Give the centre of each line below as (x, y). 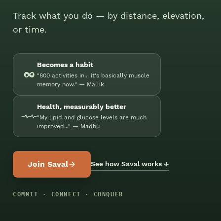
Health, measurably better (82, 107)
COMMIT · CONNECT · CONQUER (68, 195)
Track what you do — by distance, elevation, (109, 16)
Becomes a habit (65, 65)
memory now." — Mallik (71, 85)
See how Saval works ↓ (130, 164)
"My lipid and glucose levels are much (92, 118)
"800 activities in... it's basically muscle (93, 76)
